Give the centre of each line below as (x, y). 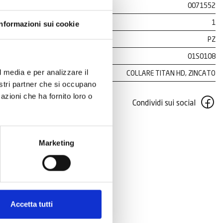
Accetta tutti (32, 204)
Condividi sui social (164, 102)
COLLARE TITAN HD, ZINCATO (171, 73)
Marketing (56, 143)
